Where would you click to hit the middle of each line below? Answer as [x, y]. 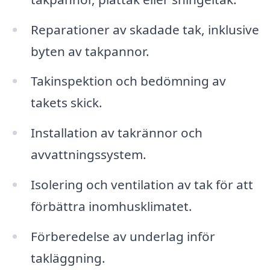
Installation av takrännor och [116, 133]
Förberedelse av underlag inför [123, 237]
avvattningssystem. [88, 155]
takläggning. [68, 258]
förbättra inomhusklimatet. [111, 206]
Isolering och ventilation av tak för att [142, 185]
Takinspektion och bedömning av [128, 81]
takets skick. [66, 103]
